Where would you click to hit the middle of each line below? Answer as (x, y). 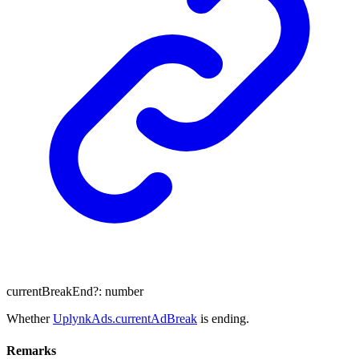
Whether (30, 319)
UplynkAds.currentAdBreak (125, 319)
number (124, 292)
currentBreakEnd (50, 292)
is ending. (223, 319)
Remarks (31, 350)
